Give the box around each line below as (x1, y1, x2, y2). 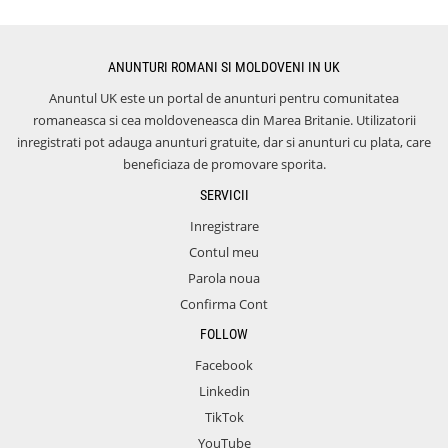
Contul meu (189, 242, 259, 261)
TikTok (204, 407, 244, 426)
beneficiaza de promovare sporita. (122, 154, 326, 173)
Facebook (195, 355, 253, 374)
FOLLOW (200, 325, 248, 342)
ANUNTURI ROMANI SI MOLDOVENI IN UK (108, 58, 340, 75)
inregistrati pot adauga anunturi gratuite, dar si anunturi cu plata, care (17, 132, 431, 151)
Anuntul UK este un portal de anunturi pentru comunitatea (49, 88, 399, 107)
